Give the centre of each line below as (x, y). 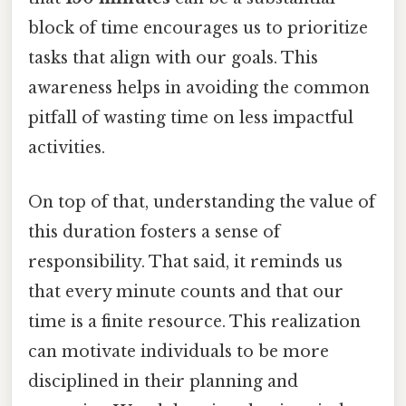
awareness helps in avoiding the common (199, 88)
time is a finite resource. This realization (194, 321)
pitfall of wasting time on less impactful (191, 118)
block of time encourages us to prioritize (198, 29)
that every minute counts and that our (186, 291)
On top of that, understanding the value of (202, 202)
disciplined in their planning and (163, 381)
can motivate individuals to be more (179, 351)
